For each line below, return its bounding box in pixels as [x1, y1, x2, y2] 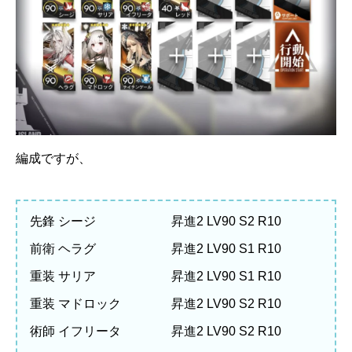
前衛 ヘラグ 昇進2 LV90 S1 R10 [30, 242, 281, 255]
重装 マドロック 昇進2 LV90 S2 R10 [30, 297, 281, 310]
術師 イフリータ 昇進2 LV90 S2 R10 [30, 324, 281, 338]
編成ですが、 [16, 151, 91, 165]
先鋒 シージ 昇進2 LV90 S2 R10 [30, 214, 281, 228]
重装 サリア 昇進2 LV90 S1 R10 [30, 269, 281, 283]
